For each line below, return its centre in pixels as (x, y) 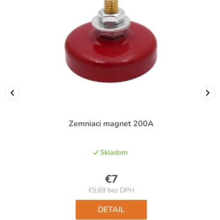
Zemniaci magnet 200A (111, 124)
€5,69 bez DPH (111, 191)
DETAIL (111, 210)
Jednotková (127, 199)
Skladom (113, 153)
